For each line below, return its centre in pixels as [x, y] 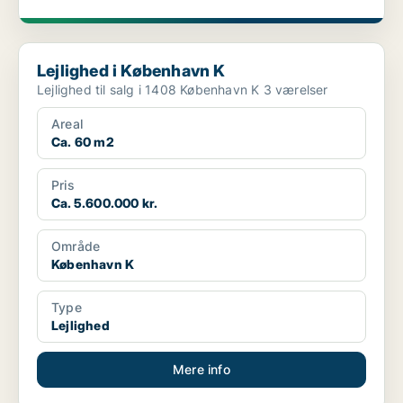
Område [76, 246]
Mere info [201, 370]
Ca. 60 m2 [83, 142]
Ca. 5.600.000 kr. [105, 203]
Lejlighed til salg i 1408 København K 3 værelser [296, 90]
